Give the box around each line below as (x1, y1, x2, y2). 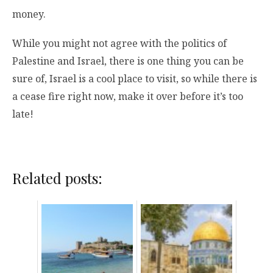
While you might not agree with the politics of (12, 36, 227, 50)
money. (12, 7, 46, 21)
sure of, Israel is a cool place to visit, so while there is (12, 71, 257, 85)
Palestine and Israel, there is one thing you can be (12, 54, 244, 68)
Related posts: (12, 168, 102, 188)
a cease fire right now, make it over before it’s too (12, 89, 243, 103)
